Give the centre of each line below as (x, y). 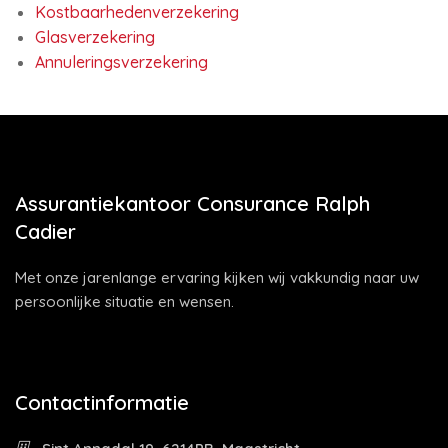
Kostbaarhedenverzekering (137, 12)
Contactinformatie (102, 402)
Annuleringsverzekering (121, 62)
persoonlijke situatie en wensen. (124, 301)
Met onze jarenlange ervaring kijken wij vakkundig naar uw (217, 277)
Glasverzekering (95, 37)
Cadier (45, 231)
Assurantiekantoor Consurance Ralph (192, 203)
